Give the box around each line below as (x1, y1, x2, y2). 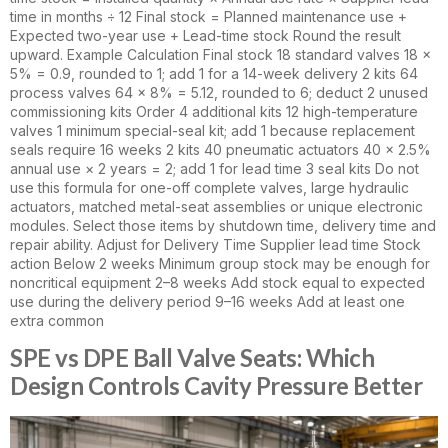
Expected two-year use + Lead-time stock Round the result (10, 26, 401, 44)
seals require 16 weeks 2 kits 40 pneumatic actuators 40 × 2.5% (10, 140, 431, 158)
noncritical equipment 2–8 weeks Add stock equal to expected (10, 273, 425, 291)
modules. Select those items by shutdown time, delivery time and (10, 216, 436, 234)
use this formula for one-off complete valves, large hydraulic (10, 178, 409, 196)
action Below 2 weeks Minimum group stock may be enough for (10, 254, 430, 272)
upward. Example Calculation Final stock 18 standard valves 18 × (10, 45, 431, 63)
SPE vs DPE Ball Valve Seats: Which (10, 343, 374, 373)
